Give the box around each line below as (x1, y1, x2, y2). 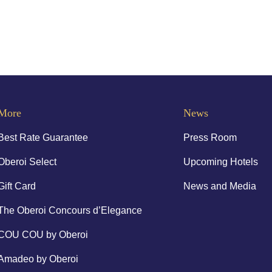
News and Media (183, 180, 256, 191)
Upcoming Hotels (183, 156, 258, 167)
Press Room (183, 132, 237, 143)
